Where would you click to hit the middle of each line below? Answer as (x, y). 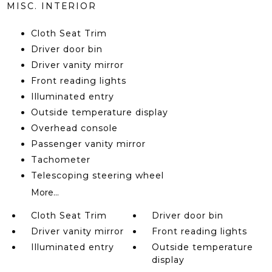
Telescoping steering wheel (97, 175)
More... (45, 192)
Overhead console (74, 128)
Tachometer (60, 160)
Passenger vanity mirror (88, 144)
